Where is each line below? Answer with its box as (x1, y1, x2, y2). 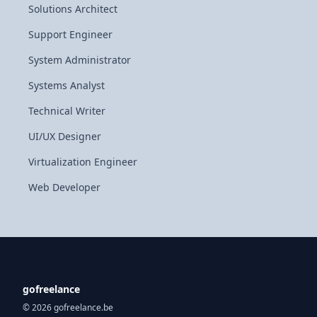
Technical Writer (28, 104, 105, 117)
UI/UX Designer (28, 129, 101, 143)
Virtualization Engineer (28, 155, 137, 168)
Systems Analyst (28, 79, 105, 92)
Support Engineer (28, 28, 113, 41)
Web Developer (28, 180, 100, 194)
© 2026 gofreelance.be (23, 301, 113, 313)
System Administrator (28, 53, 131, 67)
